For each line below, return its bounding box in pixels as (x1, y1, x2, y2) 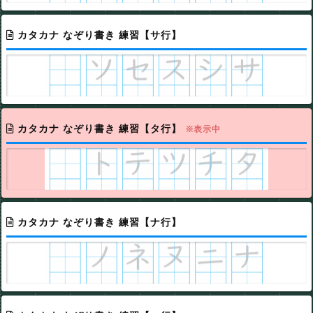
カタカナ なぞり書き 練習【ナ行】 (17, 216, 182, 228)
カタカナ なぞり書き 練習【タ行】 (17, 122, 185, 134)
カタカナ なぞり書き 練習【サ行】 (17, 29, 182, 41)
